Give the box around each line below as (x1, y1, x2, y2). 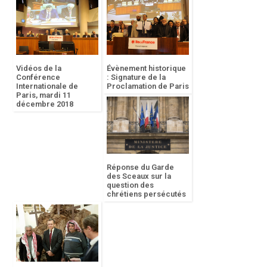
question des (107, 181, 154, 190)
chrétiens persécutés (107, 190, 186, 199)
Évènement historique (107, 64, 186, 73)
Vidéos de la (16, 64, 61, 73)
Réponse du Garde (107, 163, 174, 172)
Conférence (16, 73, 60, 82)
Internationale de (16, 82, 78, 91)
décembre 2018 (16, 100, 73, 109)
